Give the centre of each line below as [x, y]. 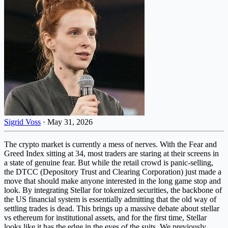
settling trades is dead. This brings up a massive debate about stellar [112, 208]
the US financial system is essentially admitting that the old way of [110, 199]
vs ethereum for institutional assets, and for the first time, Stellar [105, 217]
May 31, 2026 [70, 122]
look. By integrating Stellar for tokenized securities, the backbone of [113, 190]
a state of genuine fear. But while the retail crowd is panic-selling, [109, 162]
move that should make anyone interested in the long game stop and [112, 181]
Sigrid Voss [22, 122]
